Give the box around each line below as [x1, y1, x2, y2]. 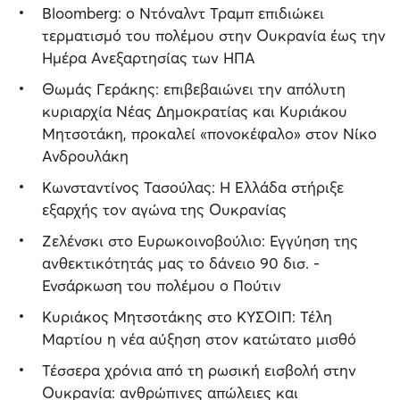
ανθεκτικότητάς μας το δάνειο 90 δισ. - [42, 254, 320, 273]
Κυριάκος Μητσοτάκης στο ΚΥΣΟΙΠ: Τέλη [42, 307, 332, 327]
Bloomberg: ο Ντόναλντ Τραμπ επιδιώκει [42, 4, 324, 23]
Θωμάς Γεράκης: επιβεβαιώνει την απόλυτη [42, 79, 346, 99]
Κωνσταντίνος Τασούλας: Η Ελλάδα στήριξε [42, 178, 344, 197]
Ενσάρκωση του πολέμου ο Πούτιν [42, 276, 281, 296]
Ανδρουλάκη [42, 146, 129, 166]
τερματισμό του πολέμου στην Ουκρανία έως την [42, 26, 386, 46]
